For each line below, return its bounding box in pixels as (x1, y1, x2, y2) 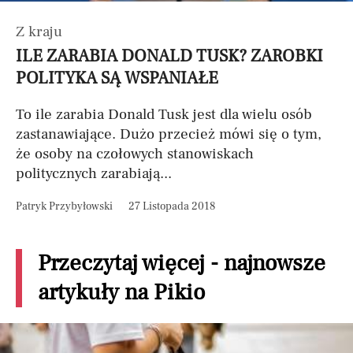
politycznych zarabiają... (16, 164, 172, 183)
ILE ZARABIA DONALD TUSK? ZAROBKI (16, 45, 323, 67)
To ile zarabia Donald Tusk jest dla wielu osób (16, 105, 312, 124)
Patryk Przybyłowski (16, 199, 113, 214)
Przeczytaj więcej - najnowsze (38, 249, 325, 278)
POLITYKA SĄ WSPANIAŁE (16, 67, 218, 89)
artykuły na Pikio (38, 278, 205, 307)
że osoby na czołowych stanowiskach (16, 144, 254, 163)
